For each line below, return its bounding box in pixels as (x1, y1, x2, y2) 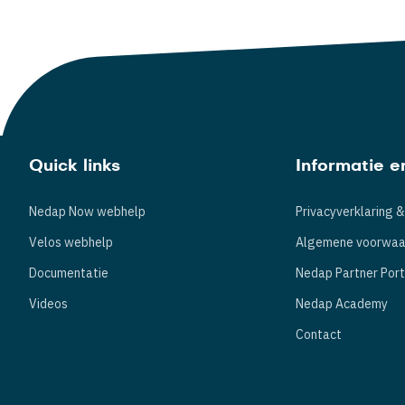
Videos (29, 296, 68, 312)
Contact (296, 326, 343, 343)
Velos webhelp (29, 234, 113, 250)
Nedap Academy (296, 296, 389, 312)
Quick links (29, 158, 120, 174)
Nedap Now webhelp (29, 203, 146, 220)
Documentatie (29, 265, 108, 281)
